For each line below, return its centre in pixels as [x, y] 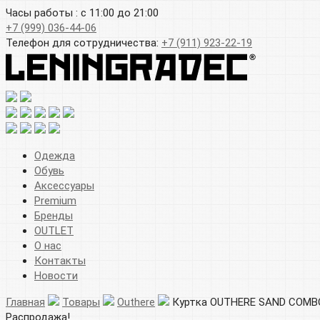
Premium [55, 200]
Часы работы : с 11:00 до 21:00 [82, 13]
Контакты [60, 260]
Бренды [54, 215]
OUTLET [54, 230]
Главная [25, 302]
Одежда [55, 155]
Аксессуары [64, 185]
